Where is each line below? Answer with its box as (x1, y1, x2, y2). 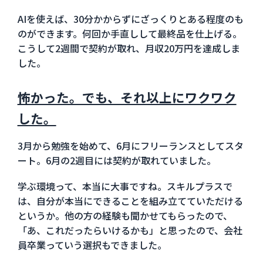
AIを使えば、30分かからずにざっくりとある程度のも (17, 11, 244, 26)
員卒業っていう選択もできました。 (17, 237, 167, 252)
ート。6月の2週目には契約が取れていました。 (17, 153, 216, 167)
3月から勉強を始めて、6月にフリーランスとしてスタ (17, 138, 244, 153)
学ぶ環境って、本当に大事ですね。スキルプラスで (17, 178, 232, 193)
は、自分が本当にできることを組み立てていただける (17, 193, 243, 208)
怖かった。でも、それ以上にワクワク (17, 87, 237, 106)
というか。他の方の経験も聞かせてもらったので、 (17, 208, 232, 222)
